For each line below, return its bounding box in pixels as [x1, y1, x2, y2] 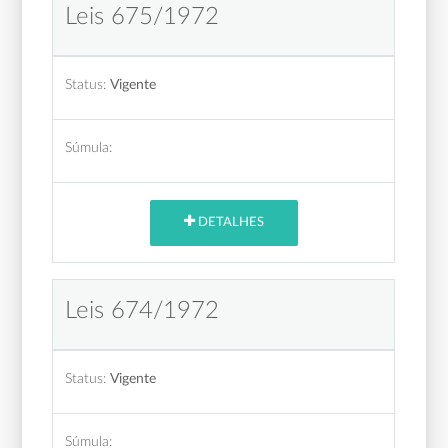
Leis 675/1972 [65, 4, 220, 29]
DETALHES [194, 216, 264, 230]
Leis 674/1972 [65, 298, 220, 323]
